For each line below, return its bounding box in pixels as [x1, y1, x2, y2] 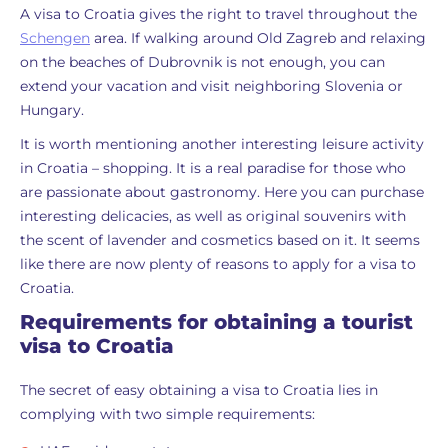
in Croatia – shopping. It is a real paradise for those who [20, 159, 406, 177]
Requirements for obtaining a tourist [20, 310, 413, 334]
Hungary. [20, 101, 84, 119]
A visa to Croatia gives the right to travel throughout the [20, 5, 417, 23]
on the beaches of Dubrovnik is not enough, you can [20, 53, 385, 71]
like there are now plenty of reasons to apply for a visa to [20, 255, 416, 273]
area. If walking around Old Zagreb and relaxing [90, 29, 426, 47]
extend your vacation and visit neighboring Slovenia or [20, 77, 403, 95]
